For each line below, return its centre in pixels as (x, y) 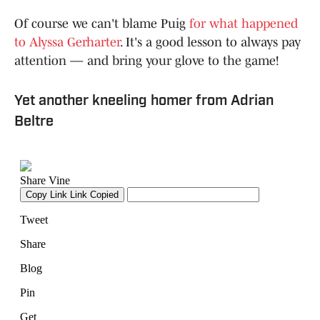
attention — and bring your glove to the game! (146, 60)
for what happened (244, 23)
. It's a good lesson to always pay (210, 42)
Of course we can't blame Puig (102, 23)
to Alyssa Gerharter (67, 42)
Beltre (34, 122)
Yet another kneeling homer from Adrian (144, 101)
